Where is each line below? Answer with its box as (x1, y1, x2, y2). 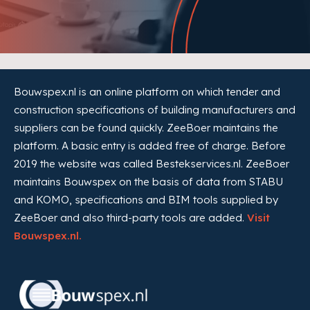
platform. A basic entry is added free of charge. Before (14, 138, 286, 152)
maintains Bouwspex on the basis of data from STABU (14, 174, 283, 188)
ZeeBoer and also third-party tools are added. (14, 210, 247, 224)
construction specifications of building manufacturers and (14, 102, 295, 116)
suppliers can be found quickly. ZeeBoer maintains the (14, 120, 278, 134)
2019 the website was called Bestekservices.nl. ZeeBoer (14, 156, 289, 170)
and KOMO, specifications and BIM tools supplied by (14, 192, 278, 206)
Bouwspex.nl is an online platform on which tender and (14, 84, 280, 98)
